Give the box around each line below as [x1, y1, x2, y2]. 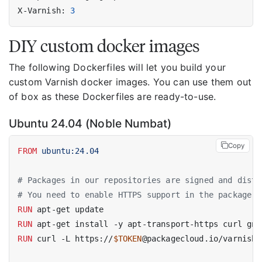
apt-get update [32, 205, 104, 215]
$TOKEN [113, 234, 142, 244]
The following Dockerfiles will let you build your [9, 61, 226, 74]
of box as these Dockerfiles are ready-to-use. [9, 91, 216, 103]
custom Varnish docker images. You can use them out [9, 76, 252, 88]
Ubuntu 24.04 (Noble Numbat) [9, 116, 172, 130]
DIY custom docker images [9, 36, 200, 57]
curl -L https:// [32, 234, 113, 244]
